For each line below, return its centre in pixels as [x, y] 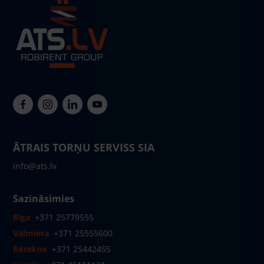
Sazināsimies [44, 199]
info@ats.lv [35, 166]
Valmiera [31, 233]
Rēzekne [30, 249]
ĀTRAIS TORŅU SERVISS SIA [84, 147]
